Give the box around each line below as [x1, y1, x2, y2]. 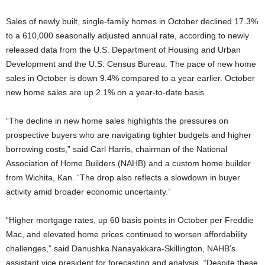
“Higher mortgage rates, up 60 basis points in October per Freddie [6, 215, 254, 225]
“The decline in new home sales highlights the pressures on [6, 116, 228, 125]
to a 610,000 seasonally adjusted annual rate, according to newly [6, 31, 249, 40]
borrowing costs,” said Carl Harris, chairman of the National [6, 144, 227, 154]
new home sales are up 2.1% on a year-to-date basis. [6, 88, 206, 97]
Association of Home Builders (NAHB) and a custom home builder [6, 159, 251, 168]
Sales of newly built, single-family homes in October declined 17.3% [6, 17, 258, 26]
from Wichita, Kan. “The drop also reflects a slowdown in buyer [6, 173, 240, 182]
